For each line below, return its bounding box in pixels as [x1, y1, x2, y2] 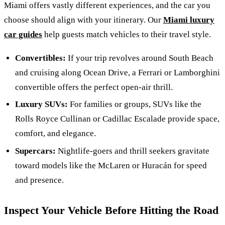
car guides [4, 30, 42, 40]
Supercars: [15, 146, 56, 156]
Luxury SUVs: [15, 99, 68, 109]
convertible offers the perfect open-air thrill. [15, 82, 173, 92]
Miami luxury [163, 15, 214, 25]
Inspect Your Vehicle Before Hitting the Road [4, 203, 218, 216]
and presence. [15, 175, 64, 185]
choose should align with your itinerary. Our [4, 15, 163, 25]
